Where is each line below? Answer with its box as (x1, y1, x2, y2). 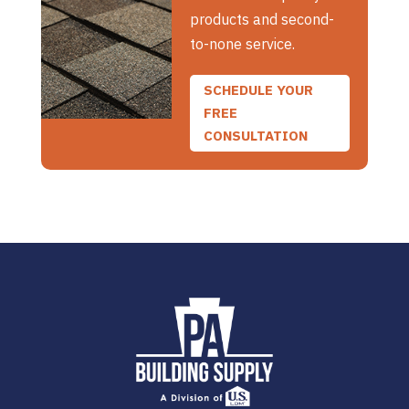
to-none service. (190, 34, 296, 53)
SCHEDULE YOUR (204, 81, 314, 100)
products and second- (190, 9, 335, 28)
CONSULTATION (204, 127, 309, 145)
